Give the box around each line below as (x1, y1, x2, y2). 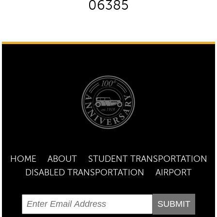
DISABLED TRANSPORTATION (25, 168, 144, 178)
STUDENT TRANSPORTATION (88, 154, 207, 164)
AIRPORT (155, 168, 192, 178)
